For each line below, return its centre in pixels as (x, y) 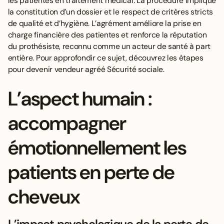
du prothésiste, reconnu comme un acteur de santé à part (109, 46)
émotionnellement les (97, 148)
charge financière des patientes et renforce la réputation (107, 34)
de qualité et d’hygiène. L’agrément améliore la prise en (104, 23)
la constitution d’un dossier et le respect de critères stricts (110, 11)
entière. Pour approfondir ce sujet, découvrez (87, 57)
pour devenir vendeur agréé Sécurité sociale (85, 69)
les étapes (185, 57)
